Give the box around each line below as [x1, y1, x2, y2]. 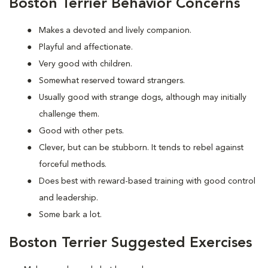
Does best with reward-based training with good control [39, 177, 255, 185]
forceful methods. [39, 160, 106, 169]
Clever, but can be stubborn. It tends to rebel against [39, 144, 243, 152]
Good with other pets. [39, 127, 124, 135]
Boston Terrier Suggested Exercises [9, 236, 252, 251]
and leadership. [39, 194, 98, 202]
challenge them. [39, 110, 99, 118]
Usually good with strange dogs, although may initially [39, 93, 246, 102]
